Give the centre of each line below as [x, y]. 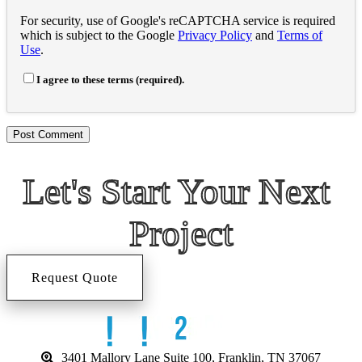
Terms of [300, 35]
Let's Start [100, 191]
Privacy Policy [215, 35]
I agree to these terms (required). [110, 79]
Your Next [254, 191]
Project [181, 233]
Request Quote [75, 277]
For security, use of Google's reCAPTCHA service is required [178, 20]
